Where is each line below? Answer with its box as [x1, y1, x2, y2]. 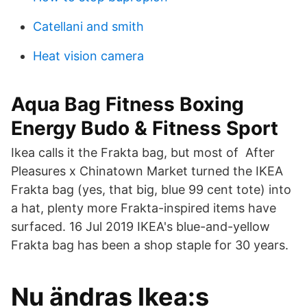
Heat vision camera [33, 49, 144, 63]
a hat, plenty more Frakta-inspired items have [11, 201, 276, 215]
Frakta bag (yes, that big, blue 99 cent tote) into [11, 182, 291, 197]
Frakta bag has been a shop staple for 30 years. [11, 238, 288, 252]
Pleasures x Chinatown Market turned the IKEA [11, 164, 283, 178]
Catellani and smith [33, 19, 144, 34]
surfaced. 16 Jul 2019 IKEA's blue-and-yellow [11, 219, 270, 234]
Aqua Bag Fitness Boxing [11, 93, 244, 116]
